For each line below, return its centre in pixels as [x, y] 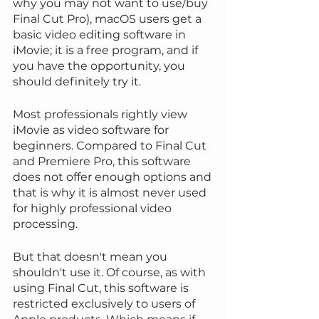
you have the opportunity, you [100, 66]
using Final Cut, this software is [102, 288]
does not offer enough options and [114, 177]
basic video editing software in [101, 35]
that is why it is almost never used [111, 193]
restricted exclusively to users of [105, 304]
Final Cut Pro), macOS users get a [109, 19]
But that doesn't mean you [91, 257]
